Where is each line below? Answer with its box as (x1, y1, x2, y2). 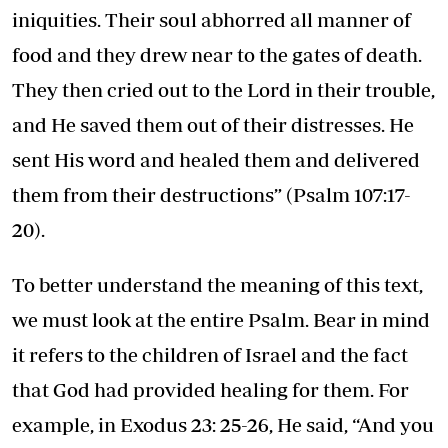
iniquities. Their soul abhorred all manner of (12, 7, 411, 31)
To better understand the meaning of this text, (12, 272, 423, 296)
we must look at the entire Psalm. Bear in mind (12, 307, 430, 331)
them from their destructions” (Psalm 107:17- (12, 182, 411, 206)
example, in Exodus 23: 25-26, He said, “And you (12, 412, 434, 436)
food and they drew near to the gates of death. (12, 42, 422, 66)
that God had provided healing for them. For (12, 377, 409, 401)
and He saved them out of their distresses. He (12, 112, 414, 136)
